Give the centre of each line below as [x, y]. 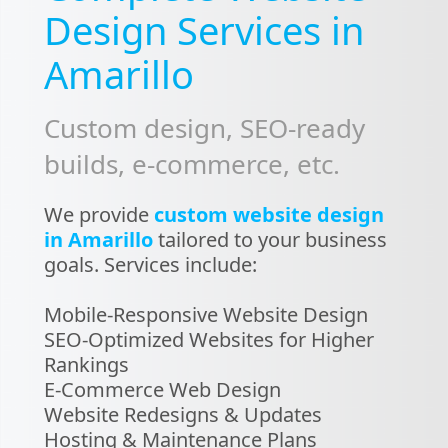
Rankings [86, 364]
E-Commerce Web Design [162, 389]
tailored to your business [270, 239]
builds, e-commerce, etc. [192, 164]
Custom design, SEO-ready [204, 128]
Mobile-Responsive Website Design [206, 314]
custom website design [269, 214]
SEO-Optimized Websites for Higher [209, 339]
